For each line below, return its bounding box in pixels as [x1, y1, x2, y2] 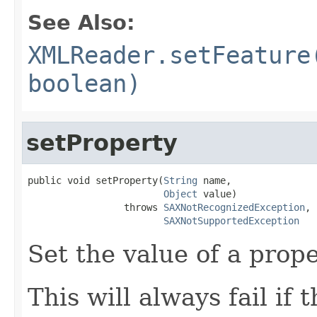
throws [28, 201, 163, 213]
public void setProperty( [28, 174, 163, 186]
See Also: [28, 10, 135, 35]
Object [163, 188, 197, 200]
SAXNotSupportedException [163, 214, 299, 226]
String [163, 174, 197, 186]
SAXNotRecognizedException [163, 201, 305, 213]
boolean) [28, 69, 141, 98]
